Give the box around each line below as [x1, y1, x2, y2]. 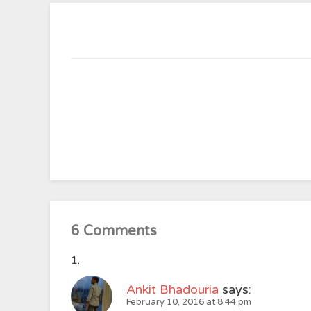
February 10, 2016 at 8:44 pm [126, 296, 251, 308]
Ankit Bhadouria [126, 282, 219, 297]
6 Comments [71, 223, 157, 239]
